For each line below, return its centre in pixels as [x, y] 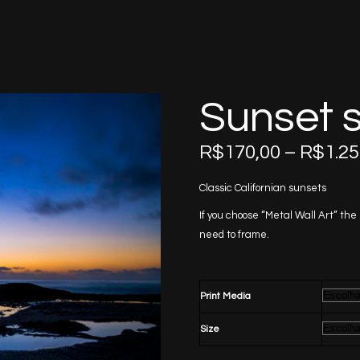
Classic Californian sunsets [263, 188]
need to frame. [235, 235]
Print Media [226, 297]
